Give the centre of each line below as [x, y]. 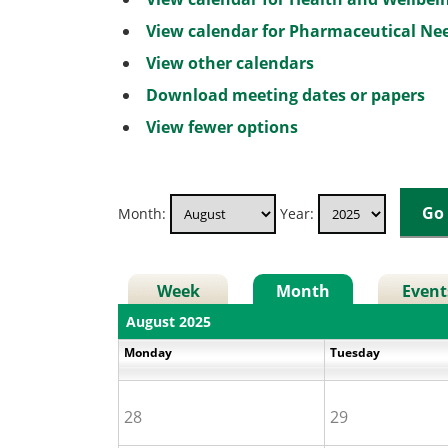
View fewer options [222, 126]
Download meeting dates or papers [285, 94]
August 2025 [169, 321]
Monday [150, 352]
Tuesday [357, 352]
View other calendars [230, 62]
